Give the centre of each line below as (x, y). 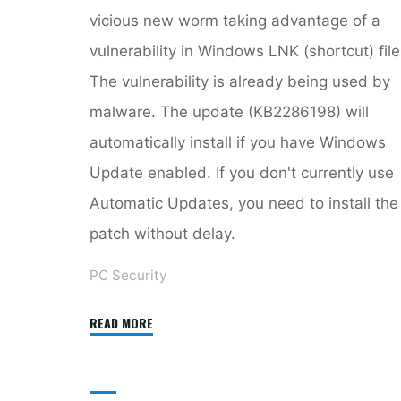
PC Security (128, 275)
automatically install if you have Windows (238, 141)
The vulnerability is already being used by (240, 81)
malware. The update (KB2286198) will (229, 111)
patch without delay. (162, 233)
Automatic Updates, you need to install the (244, 202)
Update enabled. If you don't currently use (242, 172)
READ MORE (121, 322)
